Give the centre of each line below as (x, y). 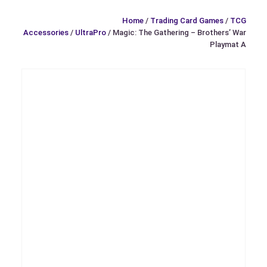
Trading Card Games (187, 20)
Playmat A (228, 44)
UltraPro (91, 32)
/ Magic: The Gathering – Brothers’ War (176, 32)
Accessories (46, 32)
